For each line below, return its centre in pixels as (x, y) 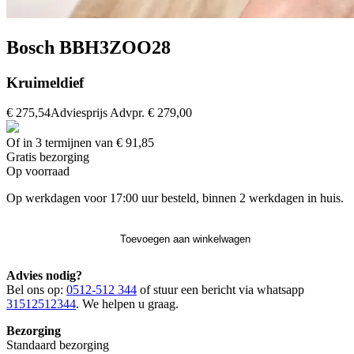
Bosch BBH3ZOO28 (88, 47)
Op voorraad (38, 171)
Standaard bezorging (58, 345)
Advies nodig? (44, 276)
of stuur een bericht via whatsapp (220, 290)
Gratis (21, 157)
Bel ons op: (36, 290)
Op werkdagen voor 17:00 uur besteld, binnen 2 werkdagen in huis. (175, 198)
